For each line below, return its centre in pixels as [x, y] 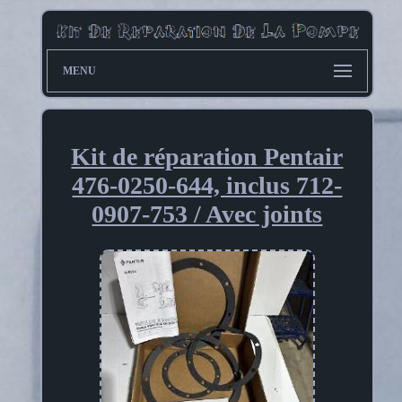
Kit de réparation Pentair [207, 157]
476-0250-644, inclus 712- [207, 186]
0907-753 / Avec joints [207, 214]
